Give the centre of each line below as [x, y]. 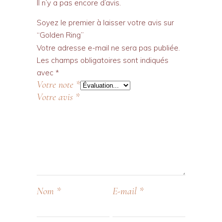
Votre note [56, 85]
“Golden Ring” [60, 35]
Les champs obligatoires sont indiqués [103, 60]
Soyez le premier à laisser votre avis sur [105, 23]
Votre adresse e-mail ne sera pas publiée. [108, 48]
